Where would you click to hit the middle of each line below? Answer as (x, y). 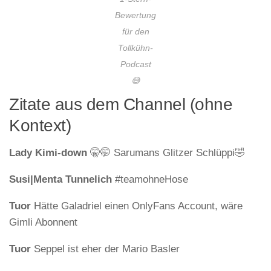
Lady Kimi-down (48, 153)
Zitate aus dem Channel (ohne (121, 105)
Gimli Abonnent (43, 223)
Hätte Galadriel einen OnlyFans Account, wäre (137, 206)
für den (135, 32)
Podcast (135, 65)
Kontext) (40, 126)
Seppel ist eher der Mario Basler (105, 249)
